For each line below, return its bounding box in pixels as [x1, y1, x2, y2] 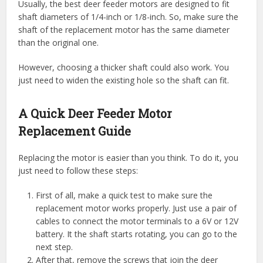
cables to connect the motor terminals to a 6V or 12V [36, 215, 239, 227]
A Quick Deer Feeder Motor [18, 105, 173, 121]
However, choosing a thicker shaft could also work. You [18, 61, 230, 73]
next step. [36, 241, 73, 252]
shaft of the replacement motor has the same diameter [18, 23, 230, 35]
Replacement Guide [18, 123, 131, 139]
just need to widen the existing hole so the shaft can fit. [18, 74, 230, 86]
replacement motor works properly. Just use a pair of [36, 202, 237, 214]
